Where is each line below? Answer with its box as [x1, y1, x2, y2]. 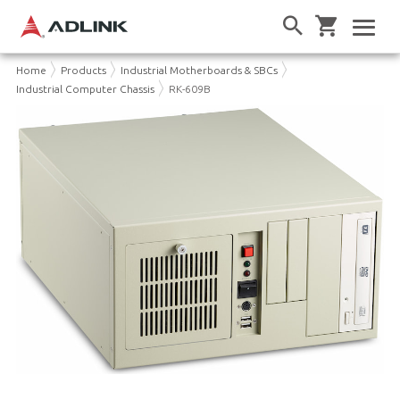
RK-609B [168, 82, 211, 95]
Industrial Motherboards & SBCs [120, 63, 278, 76]
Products [60, 63, 106, 76]
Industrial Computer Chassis [15, 82, 154, 95]
